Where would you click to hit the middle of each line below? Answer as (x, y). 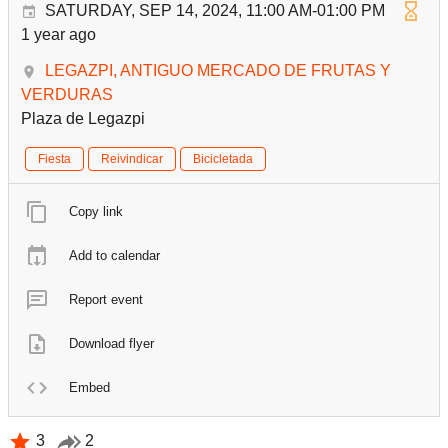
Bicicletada (223, 158)
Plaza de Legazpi (83, 118)
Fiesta (54, 158)
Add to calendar (114, 255)
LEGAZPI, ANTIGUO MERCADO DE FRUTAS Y (218, 70)
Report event (106, 299)
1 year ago (58, 34)
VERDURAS (67, 94)
